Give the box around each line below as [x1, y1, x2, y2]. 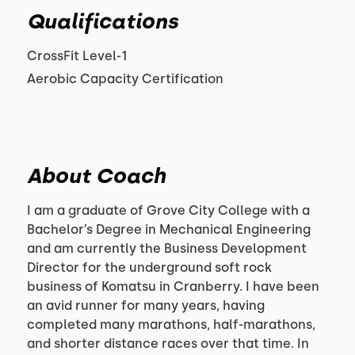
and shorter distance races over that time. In [26, 336, 309, 351]
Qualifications [26, 9, 178, 34]
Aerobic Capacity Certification [26, 71, 223, 86]
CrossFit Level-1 [26, 48, 127, 63]
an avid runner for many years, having [26, 298, 265, 313]
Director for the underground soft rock [26, 260, 272, 275]
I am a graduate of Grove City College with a [26, 203, 310, 218]
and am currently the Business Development [26, 241, 307, 256]
